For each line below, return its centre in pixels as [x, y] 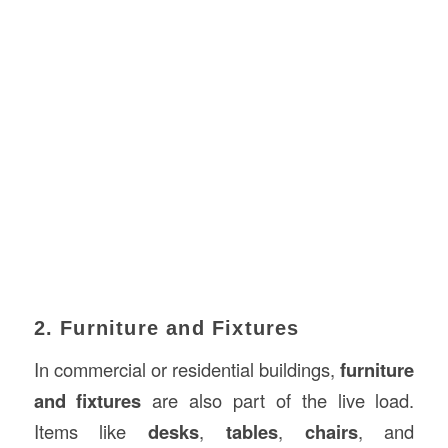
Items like [91, 431]
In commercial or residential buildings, [187, 369]
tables [251, 432]
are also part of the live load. [278, 400]
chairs [331, 432]
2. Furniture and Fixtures [166, 327]
